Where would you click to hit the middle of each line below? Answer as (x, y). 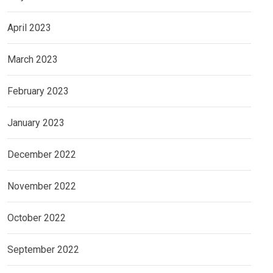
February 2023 (38, 91)
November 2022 (42, 186)
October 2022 (37, 218)
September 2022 (43, 250)
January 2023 (36, 123)
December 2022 (42, 155)
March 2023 (33, 60)
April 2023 (29, 28)
